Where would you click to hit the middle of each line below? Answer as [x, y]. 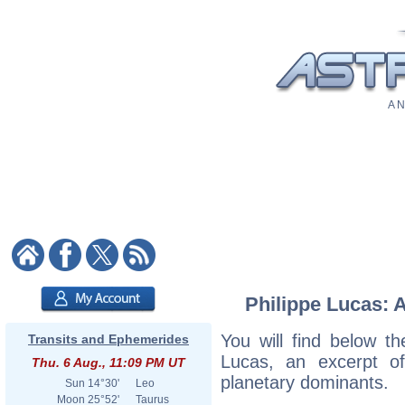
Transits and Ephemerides [108, 339]
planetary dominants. [305, 382]
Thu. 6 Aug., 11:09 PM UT [108, 363]
